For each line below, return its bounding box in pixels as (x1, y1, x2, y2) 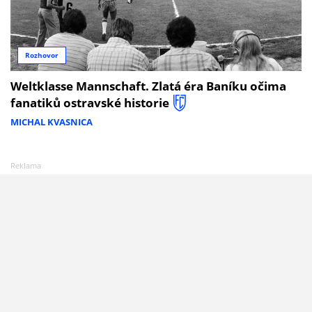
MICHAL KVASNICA (10, 116, 93, 129)
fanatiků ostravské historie (10, 94, 169, 111)
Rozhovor (25, 50, 58, 61)
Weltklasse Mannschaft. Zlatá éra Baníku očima (10, 77, 286, 94)
